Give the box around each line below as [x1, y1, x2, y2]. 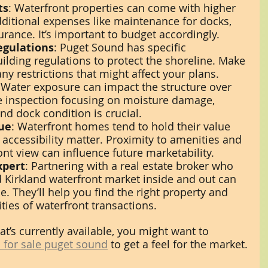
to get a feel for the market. [108, 236, 248, 251]
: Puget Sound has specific [54, 39, 189, 54]
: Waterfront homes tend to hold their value [11, 118, 233, 133]
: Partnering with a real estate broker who [25, 158, 236, 173]
